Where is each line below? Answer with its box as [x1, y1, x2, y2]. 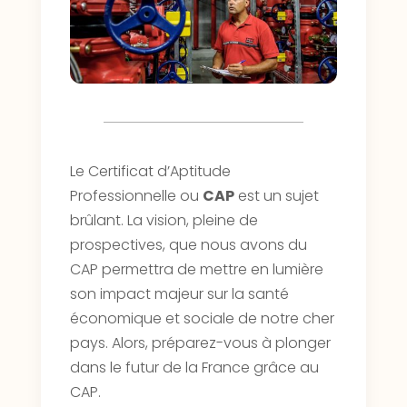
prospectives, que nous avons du [69, 234, 307, 256]
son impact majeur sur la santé [69, 283, 289, 305]
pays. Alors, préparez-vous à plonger [69, 333, 331, 354]
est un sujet [233, 185, 319, 207]
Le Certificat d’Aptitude [69, 161, 231, 183]
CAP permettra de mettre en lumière [69, 259, 323, 281]
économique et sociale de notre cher [69, 308, 334, 330]
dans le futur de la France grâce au [69, 357, 319, 379]
